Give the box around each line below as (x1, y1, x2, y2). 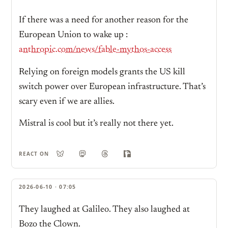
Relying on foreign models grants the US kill (19, 67, 185, 77)
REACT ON (19, 150, 49, 157)
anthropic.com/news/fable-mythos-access (19, 45, 172, 55)
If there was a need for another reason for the (19, 16, 188, 25)
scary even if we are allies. (19, 97, 115, 106)
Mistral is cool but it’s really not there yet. (19, 119, 174, 129)
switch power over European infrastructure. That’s (19, 82, 206, 92)
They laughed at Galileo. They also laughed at (19, 205, 190, 215)
